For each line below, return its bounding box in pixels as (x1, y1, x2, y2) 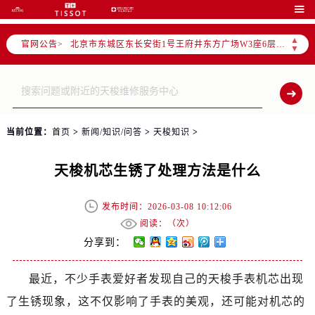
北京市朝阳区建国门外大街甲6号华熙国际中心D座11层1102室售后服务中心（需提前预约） (278, 9, 288, 20)
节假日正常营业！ (70, 49, 143, 59)
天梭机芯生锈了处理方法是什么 (53, 163, 261, 179)
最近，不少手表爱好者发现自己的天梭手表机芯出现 (28, 273, 304, 285)
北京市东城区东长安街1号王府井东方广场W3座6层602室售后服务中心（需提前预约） (276, 29, 285, 39)
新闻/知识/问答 (81, 127, 142, 137)
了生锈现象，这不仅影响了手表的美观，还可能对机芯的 (6, 295, 305, 307)
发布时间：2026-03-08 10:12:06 (102, 202, 233, 212)
